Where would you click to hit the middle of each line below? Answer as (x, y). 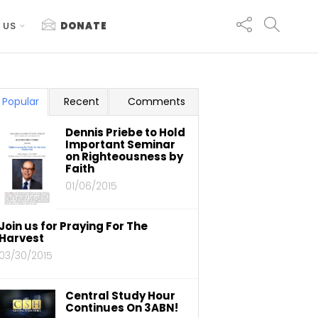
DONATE (83, 26)
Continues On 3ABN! (122, 308)
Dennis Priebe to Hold (125, 132)
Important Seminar (120, 144)
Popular (21, 102)
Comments (157, 102)
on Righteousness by (124, 157)
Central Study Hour (120, 296)
